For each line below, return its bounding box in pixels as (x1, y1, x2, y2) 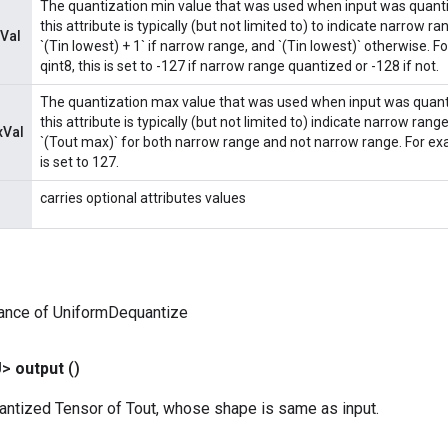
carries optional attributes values (40, 190, 246, 206)
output (15, 359, 64, 378)
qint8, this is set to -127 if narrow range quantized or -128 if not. (40, 58, 439, 74)
